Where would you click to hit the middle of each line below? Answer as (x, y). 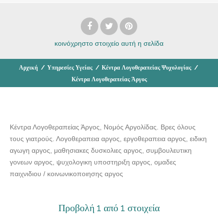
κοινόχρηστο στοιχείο (87, 43)
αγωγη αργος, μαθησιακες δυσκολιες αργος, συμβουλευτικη (101, 150)
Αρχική (28, 67)
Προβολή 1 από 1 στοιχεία (109, 208)
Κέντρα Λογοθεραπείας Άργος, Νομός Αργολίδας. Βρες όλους (103, 127)
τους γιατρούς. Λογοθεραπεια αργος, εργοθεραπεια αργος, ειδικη (108, 138)
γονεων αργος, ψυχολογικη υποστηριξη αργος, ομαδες (93, 162)
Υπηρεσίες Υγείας (70, 67)
